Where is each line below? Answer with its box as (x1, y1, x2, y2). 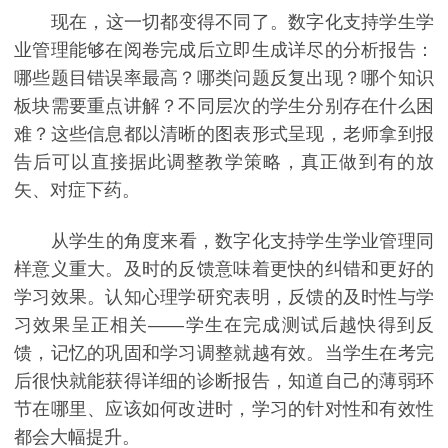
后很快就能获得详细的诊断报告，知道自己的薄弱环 (14, 371, 434, 392)
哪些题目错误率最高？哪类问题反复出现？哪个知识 (14, 67, 434, 88)
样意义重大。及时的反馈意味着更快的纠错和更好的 (14, 259, 434, 280)
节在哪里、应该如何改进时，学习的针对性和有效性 (14, 399, 434, 420)
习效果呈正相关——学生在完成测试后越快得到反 (14, 315, 434, 336)
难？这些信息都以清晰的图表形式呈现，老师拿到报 (14, 123, 434, 144)
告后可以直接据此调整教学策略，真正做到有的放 (14, 151, 434, 172)
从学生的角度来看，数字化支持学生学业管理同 (14, 231, 434, 252)
